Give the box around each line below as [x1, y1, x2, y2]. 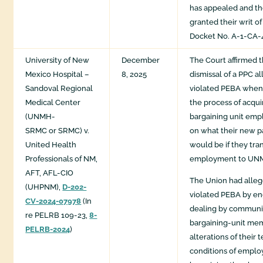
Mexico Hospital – [25, 70, 90, 79]
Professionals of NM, [25, 154, 98, 164]
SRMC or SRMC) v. [25, 126, 90, 136]
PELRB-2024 [25, 225, 70, 234]
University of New [25, 56, 90, 65]
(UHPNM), [25, 183, 63, 192]
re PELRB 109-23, [25, 211, 90, 220]
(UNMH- [25, 112, 56, 122]
